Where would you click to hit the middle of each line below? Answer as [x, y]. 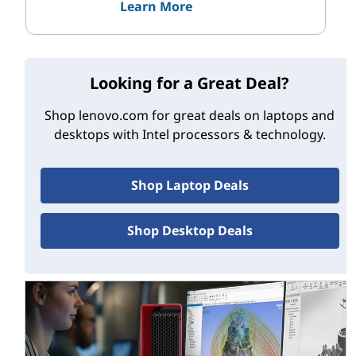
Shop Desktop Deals [190, 230]
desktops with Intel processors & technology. [190, 134]
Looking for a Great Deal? [190, 83]
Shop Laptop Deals [190, 185]
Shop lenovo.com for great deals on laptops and [190, 115]
